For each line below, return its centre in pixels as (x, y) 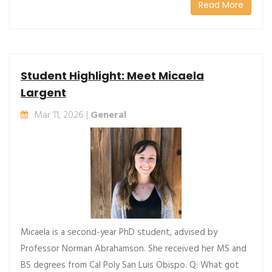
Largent (43, 92)
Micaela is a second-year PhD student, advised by (119, 232)
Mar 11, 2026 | (62, 115)
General (108, 115)
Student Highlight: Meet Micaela (112, 75)
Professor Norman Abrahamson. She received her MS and (134, 249)
